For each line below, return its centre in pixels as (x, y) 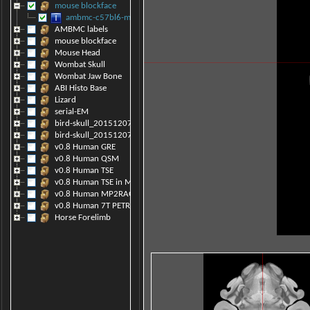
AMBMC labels (81, 30)
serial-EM (72, 112)
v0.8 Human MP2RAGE (97, 194)
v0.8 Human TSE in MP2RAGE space (120, 183)
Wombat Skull (80, 65)
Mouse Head (77, 53)
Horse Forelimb (83, 218)
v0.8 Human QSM (87, 159)
